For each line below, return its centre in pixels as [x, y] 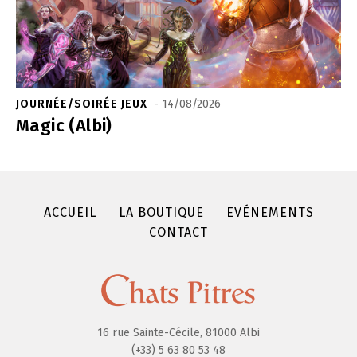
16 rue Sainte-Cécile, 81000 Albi [178, 332]
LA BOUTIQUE [161, 213]
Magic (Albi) [64, 126]
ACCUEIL [70, 213]
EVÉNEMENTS [270, 213]
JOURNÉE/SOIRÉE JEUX [83, 104]
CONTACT [178, 233]
